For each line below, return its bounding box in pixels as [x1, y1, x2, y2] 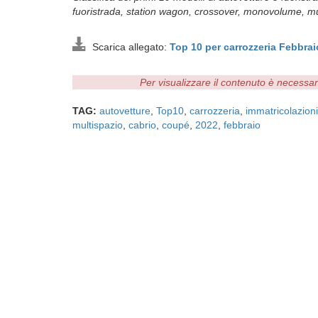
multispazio [72, 119, 123, 131]
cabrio [128, 119, 156, 131]
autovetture [99, 105, 150, 116]
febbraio [224, 119, 261, 131]
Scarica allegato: [87, 41, 170, 53]
